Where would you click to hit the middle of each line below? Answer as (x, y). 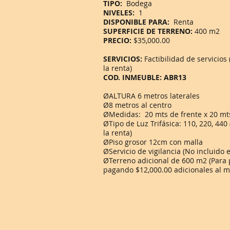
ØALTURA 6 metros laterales (151, 96)
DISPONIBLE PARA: (137, 22)
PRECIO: (118, 40)
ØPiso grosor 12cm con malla (153, 142)
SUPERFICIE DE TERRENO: (148, 31)
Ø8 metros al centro (137, 105)
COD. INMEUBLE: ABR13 (145, 77)
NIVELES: (121, 13)
